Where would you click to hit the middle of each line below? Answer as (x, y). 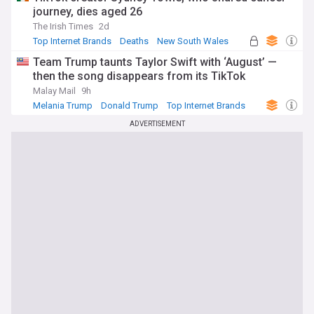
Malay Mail (54, 91)
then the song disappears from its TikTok (139, 76)
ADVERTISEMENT (157, 124)
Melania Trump (63, 105)
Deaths (134, 41)
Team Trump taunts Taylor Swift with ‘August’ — (155, 62)
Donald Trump (130, 105)
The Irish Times (63, 26)
